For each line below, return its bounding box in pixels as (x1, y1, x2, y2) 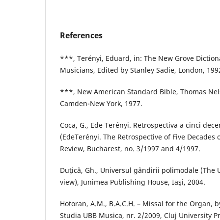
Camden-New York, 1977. (60, 99, 142, 109)
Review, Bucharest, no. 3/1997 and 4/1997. (60, 144, 200, 154)
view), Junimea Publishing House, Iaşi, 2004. (60, 177, 205, 187)
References (60, 30, 103, 41)
